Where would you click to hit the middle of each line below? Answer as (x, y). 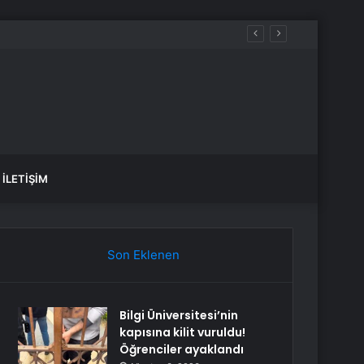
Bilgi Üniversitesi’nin (179, 315)
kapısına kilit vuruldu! (183, 332)
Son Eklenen (143, 255)
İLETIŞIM (25, 179)
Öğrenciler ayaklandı (182, 349)
